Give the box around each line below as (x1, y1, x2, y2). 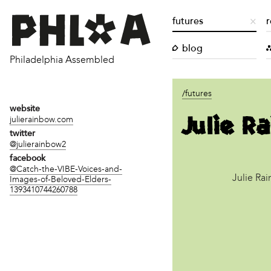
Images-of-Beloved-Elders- (10, 174, 111, 184)
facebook (10, 154, 45, 163)
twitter (10, 129, 35, 139)
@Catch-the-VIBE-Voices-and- (10, 163, 122, 174)
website (10, 104, 40, 114)
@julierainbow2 (10, 139, 66, 149)
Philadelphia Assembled (10, 54, 114, 66)
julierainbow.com (10, 114, 73, 125)
